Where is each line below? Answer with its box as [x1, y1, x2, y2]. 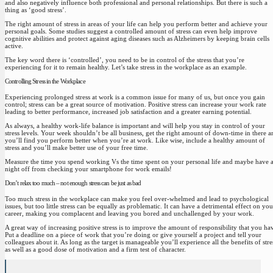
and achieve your [217, 19, 268, 27]
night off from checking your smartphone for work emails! [5, 165, 172, 173]
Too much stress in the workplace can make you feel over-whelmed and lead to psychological [5, 194, 269, 202]
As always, [5, 121, 37, 129]
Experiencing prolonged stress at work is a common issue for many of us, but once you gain [5, 93, 265, 101]
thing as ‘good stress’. [5, 5, 66, 13]
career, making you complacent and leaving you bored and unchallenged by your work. [5, 209, 254, 217]
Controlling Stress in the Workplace [5, 77, 85, 85]
